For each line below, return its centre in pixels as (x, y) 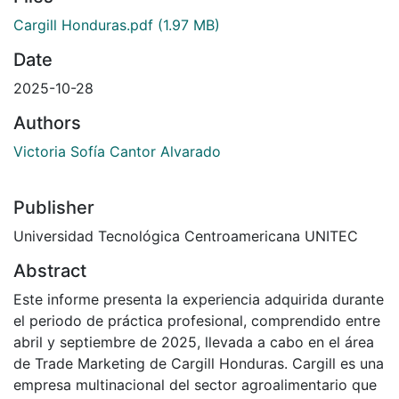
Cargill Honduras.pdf (83, 25)
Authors (47, 123)
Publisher (54, 208)
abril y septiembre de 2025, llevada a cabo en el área (194, 342)
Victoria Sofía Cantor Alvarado (117, 152)
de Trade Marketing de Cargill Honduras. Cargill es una (199, 364)
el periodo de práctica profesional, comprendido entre (197, 321)
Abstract (50, 271)
